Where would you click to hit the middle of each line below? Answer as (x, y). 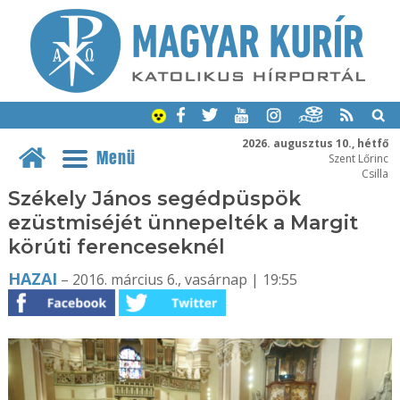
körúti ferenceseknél (116, 247)
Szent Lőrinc (358, 158)
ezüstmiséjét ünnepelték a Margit (183, 223)
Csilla (375, 173)
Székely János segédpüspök (154, 199)
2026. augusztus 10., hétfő (315, 142)
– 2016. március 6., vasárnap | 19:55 (177, 279)
